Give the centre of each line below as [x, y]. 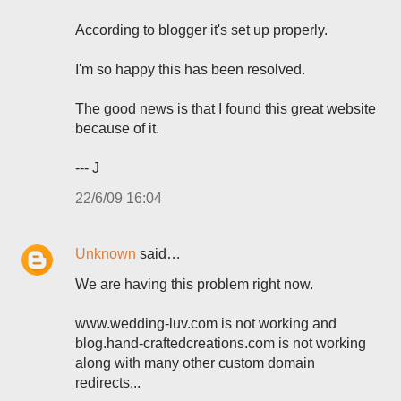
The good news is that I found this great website [226, 109]
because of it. [117, 128]
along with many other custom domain [195, 363]
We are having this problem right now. [194, 284]
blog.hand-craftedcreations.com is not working [221, 343]
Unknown [106, 254]
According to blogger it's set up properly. [201, 30]
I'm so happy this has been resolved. [190, 69]
